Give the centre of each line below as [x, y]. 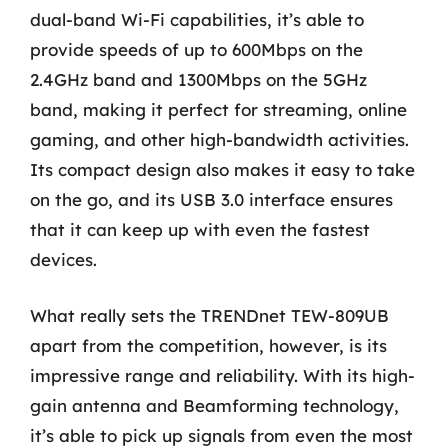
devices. [63, 259]
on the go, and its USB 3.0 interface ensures [211, 199]
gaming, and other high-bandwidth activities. [219, 139]
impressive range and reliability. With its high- [222, 375]
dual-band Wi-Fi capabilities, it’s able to [197, 19]
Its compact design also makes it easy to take [222, 169]
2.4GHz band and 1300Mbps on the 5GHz [198, 79]
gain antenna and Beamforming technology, [214, 405]
